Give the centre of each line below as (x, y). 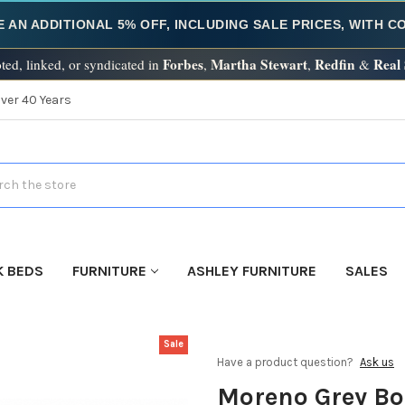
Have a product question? (287, 362)
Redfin (334, 64)
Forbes (183, 64)
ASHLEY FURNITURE (251, 270)
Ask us (377, 362)
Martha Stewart (259, 64)
